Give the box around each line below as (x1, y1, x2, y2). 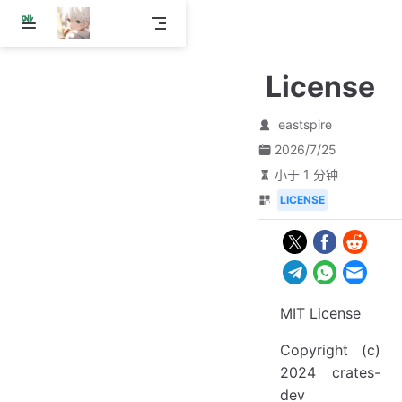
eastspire (277, 117, 332, 132)
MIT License (280, 303, 361, 322)
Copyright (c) (280, 340, 380, 359)
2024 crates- (280, 363, 380, 381)
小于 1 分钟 (274, 167, 338, 182)
